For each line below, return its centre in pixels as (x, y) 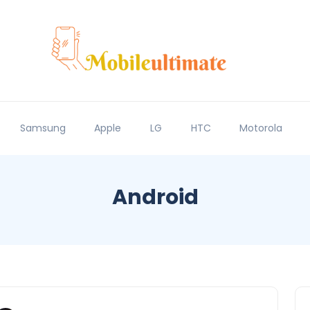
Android (155, 198)
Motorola (261, 128)
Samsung (43, 128)
